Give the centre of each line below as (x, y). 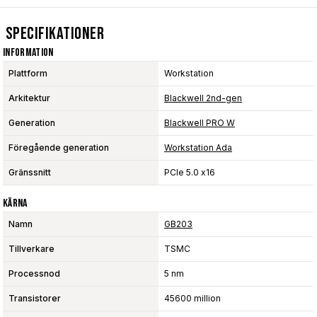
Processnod (34, 273)
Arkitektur (29, 98)
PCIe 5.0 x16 (190, 172)
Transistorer (35, 298)
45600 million (192, 298)
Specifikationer (55, 33)
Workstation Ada (198, 147)
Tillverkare (31, 248)
